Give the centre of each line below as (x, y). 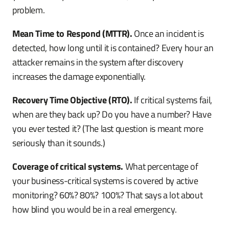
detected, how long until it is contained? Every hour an (113, 48)
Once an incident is (168, 33)
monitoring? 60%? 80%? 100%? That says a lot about (108, 195)
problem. (29, 10)
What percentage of (161, 166)
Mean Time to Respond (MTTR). (72, 33)
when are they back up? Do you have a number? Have (112, 114)
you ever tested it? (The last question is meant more (108, 129)
